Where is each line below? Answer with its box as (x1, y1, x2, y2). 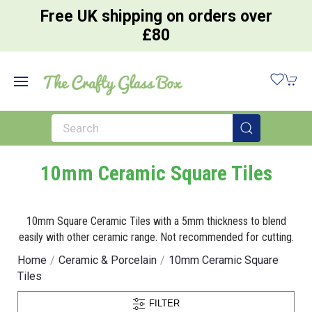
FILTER (146, 298, 180, 309)
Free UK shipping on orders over (40, 7, 272, 26)
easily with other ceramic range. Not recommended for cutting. (18, 230, 294, 244)
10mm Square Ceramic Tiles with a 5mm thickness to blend (26, 214, 286, 228)
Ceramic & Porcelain (58, 253, 157, 267)
